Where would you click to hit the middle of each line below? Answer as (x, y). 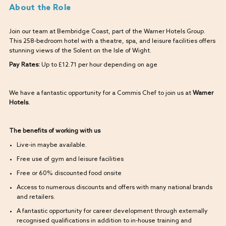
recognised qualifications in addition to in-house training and (104, 221)
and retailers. (36, 197)
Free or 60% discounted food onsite (69, 174)
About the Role (40, 8)
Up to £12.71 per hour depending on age (98, 65)
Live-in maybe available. (51, 146)
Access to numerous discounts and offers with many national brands (114, 188)
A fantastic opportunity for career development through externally (112, 212)
